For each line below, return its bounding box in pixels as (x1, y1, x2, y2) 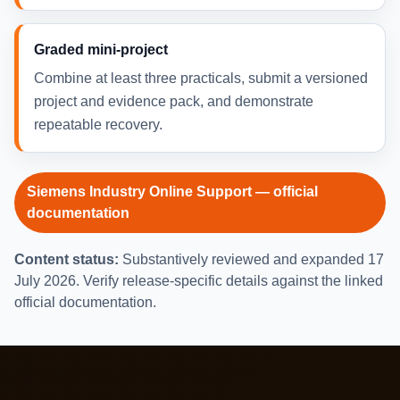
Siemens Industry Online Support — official (27, 184, 318, 200)
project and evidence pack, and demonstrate (34, 94, 313, 110)
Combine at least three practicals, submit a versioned (34, 71, 368, 87)
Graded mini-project (34, 42, 168, 58)
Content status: (14, 252, 119, 268)
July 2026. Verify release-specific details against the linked (14, 273, 383, 289)
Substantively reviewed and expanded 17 (119, 252, 384, 268)
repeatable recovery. (34, 117, 162, 133)
